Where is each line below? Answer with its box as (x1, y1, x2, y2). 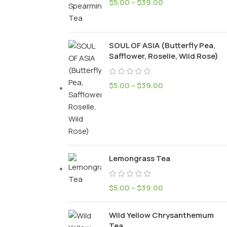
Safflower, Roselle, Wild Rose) (108, 51, 218, 61)
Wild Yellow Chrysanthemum (108, 210, 214, 220)
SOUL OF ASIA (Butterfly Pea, (108, 40, 215, 51)
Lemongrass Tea (108, 153, 170, 164)
